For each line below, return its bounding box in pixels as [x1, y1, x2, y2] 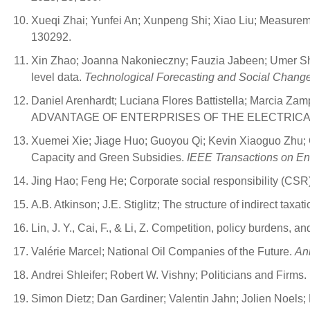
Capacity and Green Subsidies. [31, 152, 187, 163]
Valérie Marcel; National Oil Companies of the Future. [31, 246, 295, 257]
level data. [31, 71, 84, 83]
